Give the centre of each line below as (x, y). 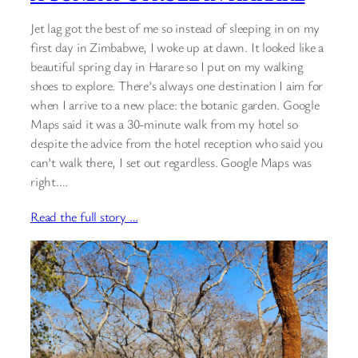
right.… (49, 182)
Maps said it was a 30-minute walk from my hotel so (164, 124)
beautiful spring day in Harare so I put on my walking (167, 67)
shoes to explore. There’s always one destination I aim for (177, 86)
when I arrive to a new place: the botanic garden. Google (175, 105)
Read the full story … (84, 216)
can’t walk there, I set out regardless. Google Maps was (171, 163)
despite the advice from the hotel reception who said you (177, 143)
